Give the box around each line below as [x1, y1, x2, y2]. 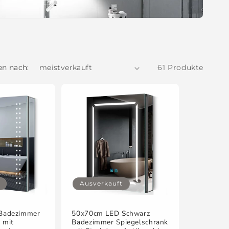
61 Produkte [157, 63, 203, 72]
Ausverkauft [80, 179, 123, 187]
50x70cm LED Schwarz [72, 208, 150, 218]
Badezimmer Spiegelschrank [72, 217, 169, 227]
